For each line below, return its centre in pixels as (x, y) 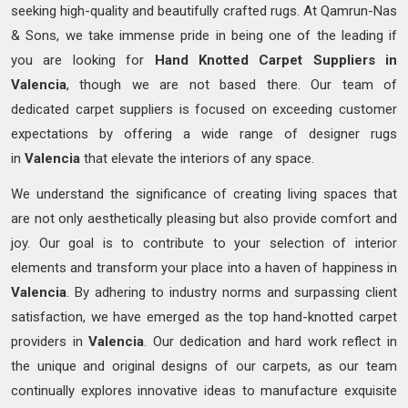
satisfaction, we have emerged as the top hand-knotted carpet (204, 317)
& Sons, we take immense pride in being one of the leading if (204, 36)
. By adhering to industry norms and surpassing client (232, 293)
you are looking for (83, 61)
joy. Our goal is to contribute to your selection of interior (204, 244)
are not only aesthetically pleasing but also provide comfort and (204, 219)
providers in (50, 342)
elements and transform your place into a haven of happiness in (204, 268)
